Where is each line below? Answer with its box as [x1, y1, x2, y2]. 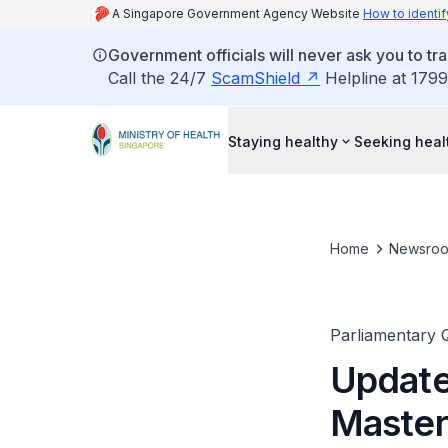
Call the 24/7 [108, 68, 211, 88]
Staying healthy [228, 132, 338, 150]
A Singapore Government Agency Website [112, 6, 363, 21]
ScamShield [211, 68, 300, 88]
